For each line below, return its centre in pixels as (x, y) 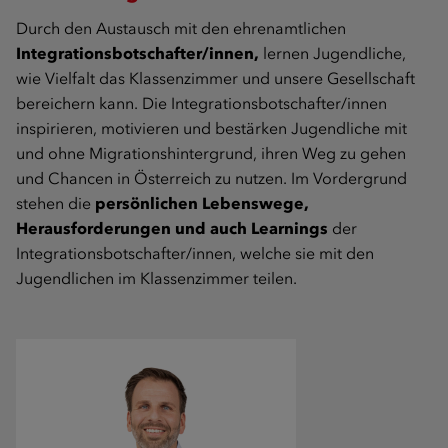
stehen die (55, 203)
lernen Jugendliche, (332, 53)
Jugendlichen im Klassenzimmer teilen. (156, 278)
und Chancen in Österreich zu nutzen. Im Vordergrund (211, 178)
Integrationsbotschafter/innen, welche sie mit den (195, 253)
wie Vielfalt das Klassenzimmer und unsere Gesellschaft (215, 78)
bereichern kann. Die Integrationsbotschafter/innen (201, 103)
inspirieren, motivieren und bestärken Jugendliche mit (211, 128)
